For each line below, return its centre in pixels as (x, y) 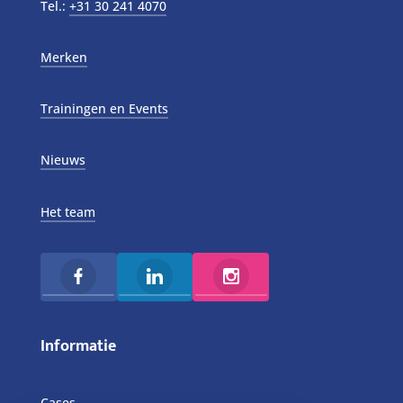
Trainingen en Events (104, 109)
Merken (63, 58)
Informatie (78, 346)
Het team (67, 211)
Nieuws (63, 160)
